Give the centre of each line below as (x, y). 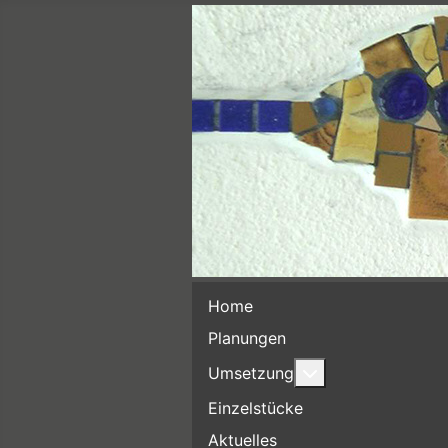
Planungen (247, 338)
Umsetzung (251, 373)
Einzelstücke (255, 408)
